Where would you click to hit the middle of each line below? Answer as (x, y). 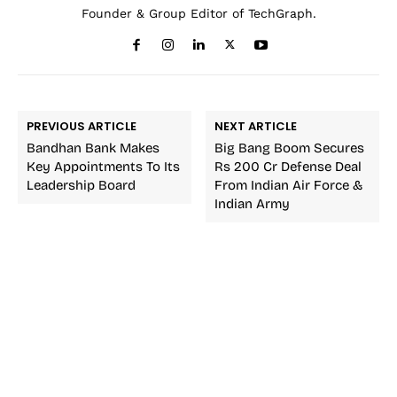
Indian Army (253, 204)
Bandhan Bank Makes (93, 148)
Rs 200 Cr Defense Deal (288, 167)
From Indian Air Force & (289, 186)
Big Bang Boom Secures (290, 148)
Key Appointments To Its (103, 167)
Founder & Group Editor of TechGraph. (198, 14)
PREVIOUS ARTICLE (82, 127)
